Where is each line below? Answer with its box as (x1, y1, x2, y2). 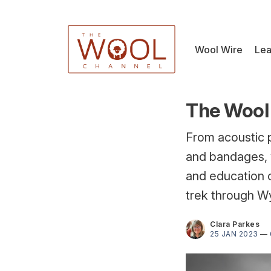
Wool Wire (195, 43, 243, 56)
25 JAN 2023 (210, 229, 258, 239)
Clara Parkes (210, 220, 260, 229)
